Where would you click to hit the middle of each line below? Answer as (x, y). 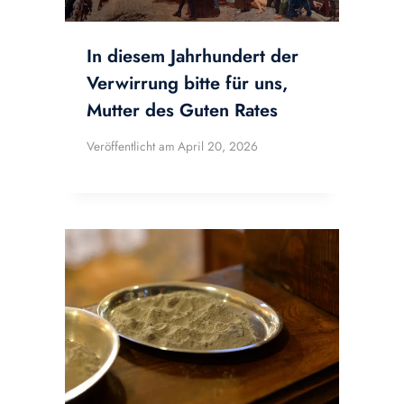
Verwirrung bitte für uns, (187, 84)
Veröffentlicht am (131, 146)
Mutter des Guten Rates (182, 111)
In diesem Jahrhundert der (193, 57)
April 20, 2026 (218, 146)
